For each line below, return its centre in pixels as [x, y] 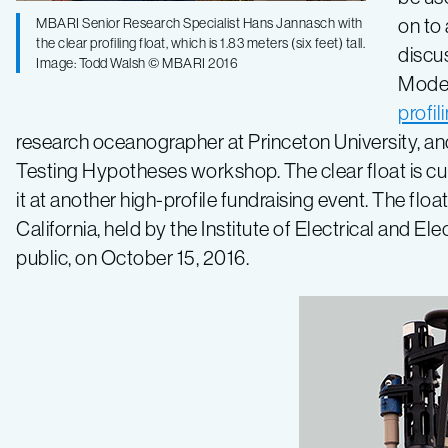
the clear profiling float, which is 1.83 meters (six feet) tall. [200, 43]
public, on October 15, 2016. [132, 257]
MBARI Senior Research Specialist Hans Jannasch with [199, 23]
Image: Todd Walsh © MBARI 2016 [137, 63]
